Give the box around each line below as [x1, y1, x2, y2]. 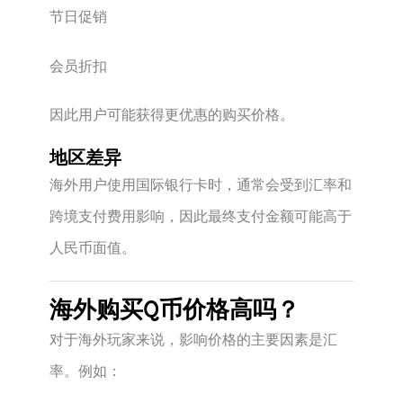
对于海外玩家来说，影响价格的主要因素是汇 [49, 330, 337, 349]
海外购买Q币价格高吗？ [49, 295, 300, 325]
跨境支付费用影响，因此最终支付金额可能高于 [49, 206, 352, 225]
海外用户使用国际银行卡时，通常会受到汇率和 [49, 175, 352, 193]
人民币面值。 [49, 237, 136, 256]
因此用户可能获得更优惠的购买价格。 [49, 104, 294, 123]
